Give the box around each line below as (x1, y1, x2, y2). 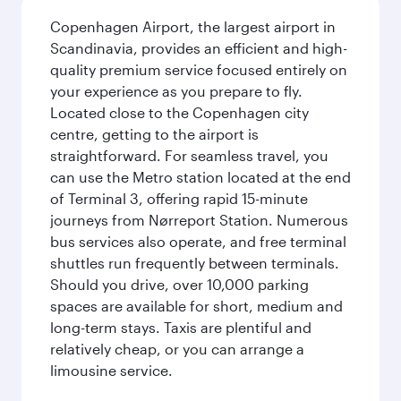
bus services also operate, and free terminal (50, 233, 346, 250)
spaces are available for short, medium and (50, 297, 343, 314)
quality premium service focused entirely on (50, 61, 347, 78)
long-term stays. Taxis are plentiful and (50, 319, 311, 336)
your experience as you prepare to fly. (50, 82, 303, 99)
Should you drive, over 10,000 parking (50, 276, 309, 293)
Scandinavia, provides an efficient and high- (50, 39, 347, 56)
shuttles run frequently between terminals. (50, 254, 339, 271)
